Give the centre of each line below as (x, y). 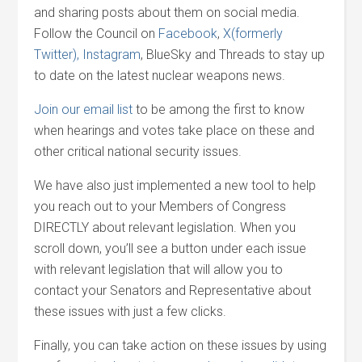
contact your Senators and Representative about (173, 290)
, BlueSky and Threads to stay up (233, 55)
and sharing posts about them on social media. (167, 13)
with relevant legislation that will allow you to (159, 269)
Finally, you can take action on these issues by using (181, 345)
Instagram (112, 55)
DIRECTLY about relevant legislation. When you (165, 227)
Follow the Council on (97, 34)
